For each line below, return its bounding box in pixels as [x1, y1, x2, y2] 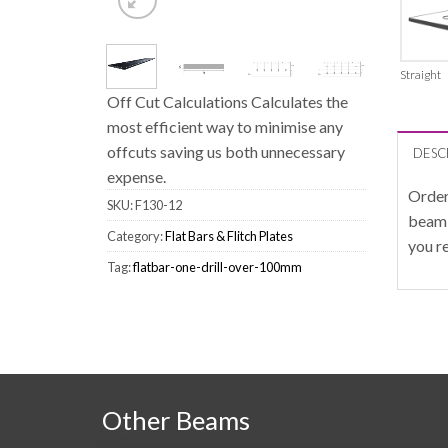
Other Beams [102, 404, 250, 435]
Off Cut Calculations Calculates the [106, 92, 348, 112]
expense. [106, 167, 166, 187]
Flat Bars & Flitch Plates [164, 228, 293, 245]
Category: [106, 228, 165, 245]
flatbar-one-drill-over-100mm [132, 259, 302, 276]
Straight [400, 67, 442, 83]
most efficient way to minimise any [106, 117, 343, 137]
